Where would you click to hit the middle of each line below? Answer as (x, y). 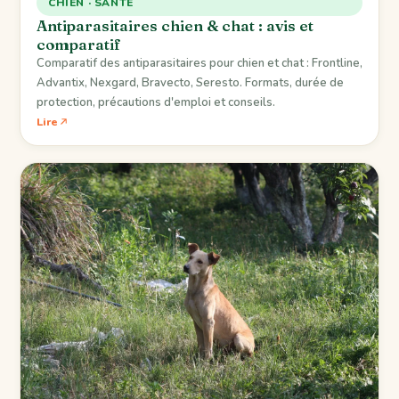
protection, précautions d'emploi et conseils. (156, 102)
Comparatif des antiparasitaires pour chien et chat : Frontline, (199, 63)
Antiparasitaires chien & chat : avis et (175, 25)
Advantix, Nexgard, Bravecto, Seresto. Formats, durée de (190, 83)
